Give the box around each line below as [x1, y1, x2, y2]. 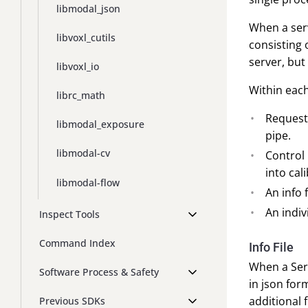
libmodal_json [56, 1, 120, 15]
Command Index [39, 236, 115, 250]
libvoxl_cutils [56, 31, 115, 45]
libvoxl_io [56, 60, 99, 74]
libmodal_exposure [56, 118, 144, 131]
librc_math [56, 89, 105, 102]
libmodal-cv [56, 146, 110, 160]
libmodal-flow [56, 175, 120, 189]
